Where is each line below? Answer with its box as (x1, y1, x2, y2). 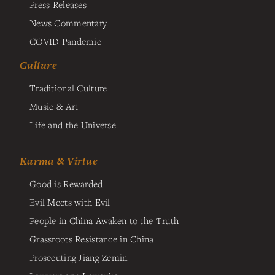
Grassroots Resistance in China (29, 232, 154, 245)
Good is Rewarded (29, 177, 103, 190)
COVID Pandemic (29, 35, 102, 48)
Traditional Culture (29, 82, 107, 95)
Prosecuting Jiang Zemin (29, 250, 128, 263)
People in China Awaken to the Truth (29, 214, 179, 227)
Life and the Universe (29, 118, 117, 131)
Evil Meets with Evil (29, 195, 110, 208)
